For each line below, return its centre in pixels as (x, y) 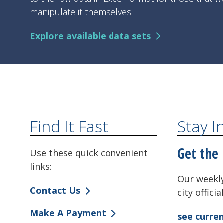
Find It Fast (69, 126)
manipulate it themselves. (81, 12)
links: (42, 166)
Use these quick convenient (89, 153)
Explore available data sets (90, 36)
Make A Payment (68, 213)
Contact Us (55, 190)
